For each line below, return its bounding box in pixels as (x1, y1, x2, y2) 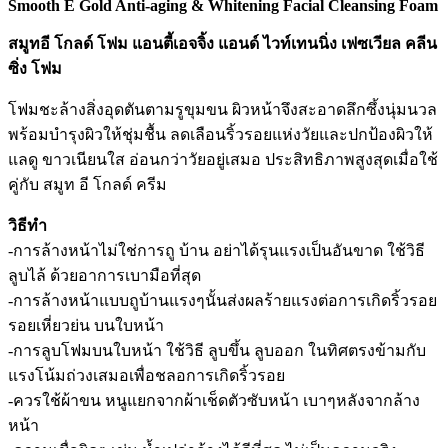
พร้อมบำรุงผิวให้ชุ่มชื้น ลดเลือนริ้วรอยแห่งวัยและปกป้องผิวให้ (8, 125, 433, 143)
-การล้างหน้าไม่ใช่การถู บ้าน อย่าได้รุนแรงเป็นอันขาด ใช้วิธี (8, 241, 425, 259)
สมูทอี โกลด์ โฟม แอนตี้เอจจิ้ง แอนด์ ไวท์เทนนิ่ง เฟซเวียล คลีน (8, 34, 437, 52)
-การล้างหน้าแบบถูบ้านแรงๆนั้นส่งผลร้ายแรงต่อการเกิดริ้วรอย (8, 291, 437, 309)
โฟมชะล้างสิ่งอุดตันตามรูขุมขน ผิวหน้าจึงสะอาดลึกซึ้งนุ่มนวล (8, 100, 437, 118)
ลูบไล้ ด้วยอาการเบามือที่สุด (8, 266, 201, 284)
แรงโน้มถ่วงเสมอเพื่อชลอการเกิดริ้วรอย (8, 366, 285, 384)
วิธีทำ (8, 216, 47, 234)
